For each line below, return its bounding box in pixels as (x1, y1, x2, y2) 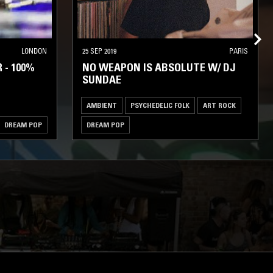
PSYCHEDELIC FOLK (130, 100, 190, 110)
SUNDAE (82, 73, 121, 87)
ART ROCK (203, 100, 236, 110)
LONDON (21, 46, 47, 55)
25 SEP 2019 (82, 46, 116, 55)
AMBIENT (87, 100, 117, 110)
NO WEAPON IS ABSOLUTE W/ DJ (82, 60, 236, 74)
